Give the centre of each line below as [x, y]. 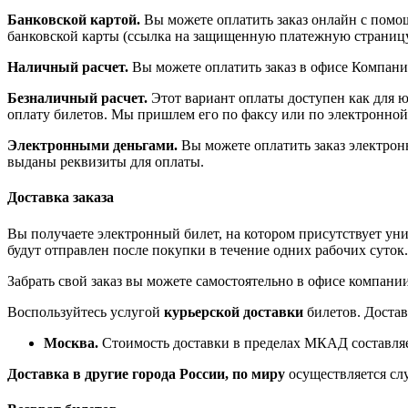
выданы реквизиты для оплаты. [106, 162]
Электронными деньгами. [92, 146]
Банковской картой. [74, 20]
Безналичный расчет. [77, 98]
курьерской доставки [234, 311]
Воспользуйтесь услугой [86, 311]
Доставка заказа [61, 198]
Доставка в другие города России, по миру [146, 373]
